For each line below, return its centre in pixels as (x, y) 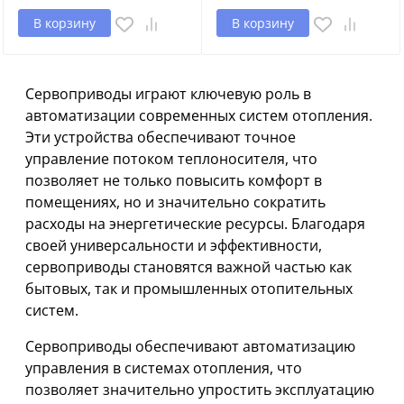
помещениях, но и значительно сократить (175, 202)
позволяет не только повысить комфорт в (174, 180)
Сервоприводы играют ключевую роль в (168, 93)
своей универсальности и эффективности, (174, 245)
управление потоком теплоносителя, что (171, 158)
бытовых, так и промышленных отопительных (189, 288)
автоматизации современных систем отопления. (199, 115)
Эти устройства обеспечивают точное (161, 137)
